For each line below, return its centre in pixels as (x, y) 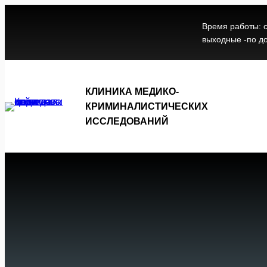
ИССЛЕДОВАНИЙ (127, 122)
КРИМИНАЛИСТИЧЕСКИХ (147, 107)
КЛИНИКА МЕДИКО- (132, 92)
